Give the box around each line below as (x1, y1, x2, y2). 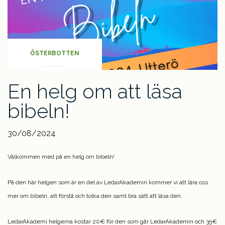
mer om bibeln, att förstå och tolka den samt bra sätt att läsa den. (8, 192, 182, 200)
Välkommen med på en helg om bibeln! (8, 153, 115, 161)
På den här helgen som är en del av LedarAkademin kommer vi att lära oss (8, 179, 208, 186)
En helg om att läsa (8, 79, 182, 103)
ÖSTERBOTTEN (30, 50, 80, 57)
